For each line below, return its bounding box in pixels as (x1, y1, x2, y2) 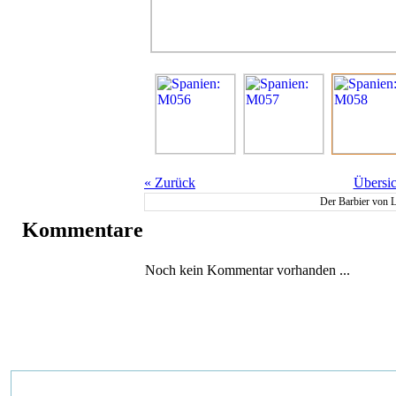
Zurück (151, 174, 195, 190)
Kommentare (22, 217, 143, 241)
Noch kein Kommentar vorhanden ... (145, 262, 350, 278)
